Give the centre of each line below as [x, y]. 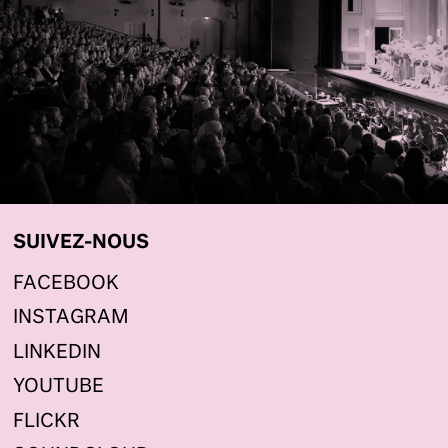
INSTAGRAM [71, 318]
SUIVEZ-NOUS [81, 242]
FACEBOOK [66, 283]
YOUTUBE [59, 387]
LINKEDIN [57, 352]
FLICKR [47, 421]
